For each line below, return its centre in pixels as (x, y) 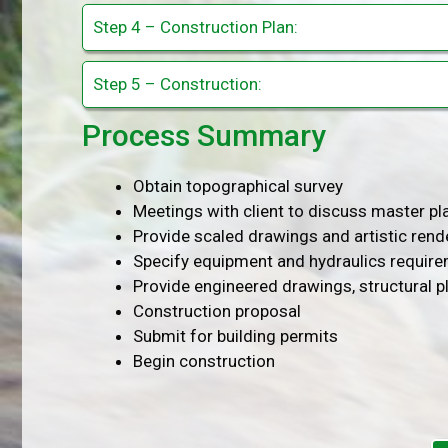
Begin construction (204, 360)
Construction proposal (217, 310)
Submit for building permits (235, 335)
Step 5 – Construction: (177, 83)
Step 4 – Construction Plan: (195, 26)
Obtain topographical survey (238, 185)
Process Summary (204, 135)
